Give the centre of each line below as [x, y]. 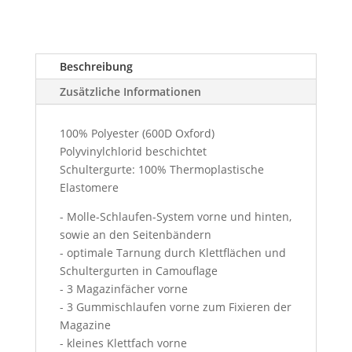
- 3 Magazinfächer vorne [123, 288]
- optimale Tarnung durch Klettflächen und [172, 252]
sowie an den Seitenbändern [135, 234]
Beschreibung [96, 66]
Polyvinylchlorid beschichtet [133, 151]
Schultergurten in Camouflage [138, 270]
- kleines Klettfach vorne [123, 343]
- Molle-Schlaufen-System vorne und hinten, [175, 216]
